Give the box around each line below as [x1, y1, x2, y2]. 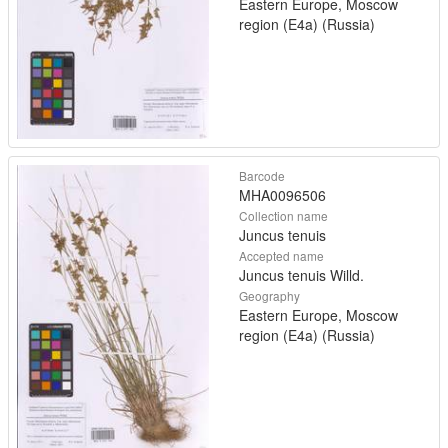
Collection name [239, 206, 328, 224]
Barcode [239, 166, 285, 184]
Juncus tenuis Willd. [239, 264, 364, 285]
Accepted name [239, 246, 324, 264]
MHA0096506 [239, 184, 326, 205]
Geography [239, 286, 300, 304]
